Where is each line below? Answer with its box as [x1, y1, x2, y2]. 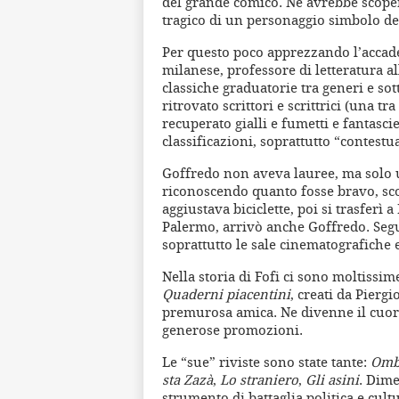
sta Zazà [162, 370, 213, 389]
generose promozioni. [162, 321, 303, 339]
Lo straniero [220, 370, 298, 389]
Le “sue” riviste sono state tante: [162, 353, 370, 371]
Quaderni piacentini [162, 285, 290, 304]
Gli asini [305, 370, 359, 389]
